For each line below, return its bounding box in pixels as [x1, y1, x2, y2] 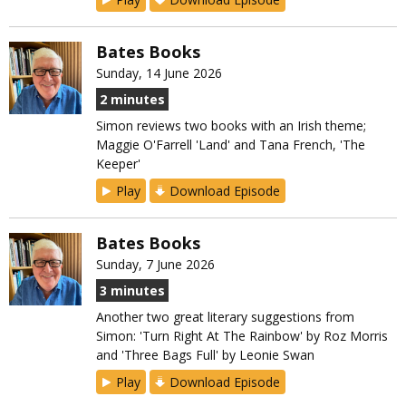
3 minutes [100, 282, 165, 300]
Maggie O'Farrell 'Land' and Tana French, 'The [96, 136, 365, 154]
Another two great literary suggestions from [96, 308, 354, 326]
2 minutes [100, 91, 165, 109]
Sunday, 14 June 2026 [96, 64, 222, 82]
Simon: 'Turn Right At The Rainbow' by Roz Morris [96, 327, 388, 345]
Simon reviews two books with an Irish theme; [96, 117, 366, 135]
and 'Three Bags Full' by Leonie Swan [96, 346, 314, 364]
